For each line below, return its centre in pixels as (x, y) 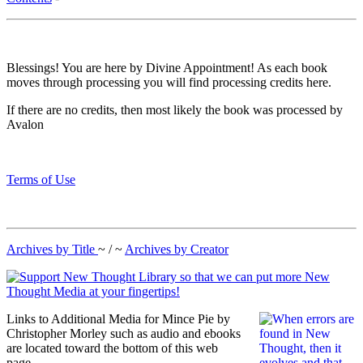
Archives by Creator (177, 250)
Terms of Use (41, 180)
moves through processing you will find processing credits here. (169, 83)
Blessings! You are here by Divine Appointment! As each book (167, 68)
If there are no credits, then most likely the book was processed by (175, 110)
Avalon (25, 125)
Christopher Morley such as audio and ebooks (124, 334)
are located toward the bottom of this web (112, 348)
